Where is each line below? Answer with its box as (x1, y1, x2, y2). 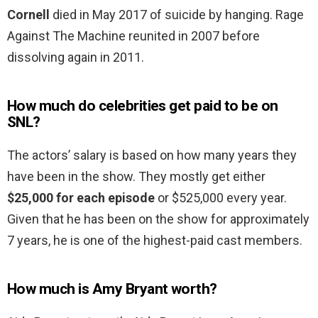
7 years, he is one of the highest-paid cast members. (7, 233, 302, 248)
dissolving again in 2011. (7, 50, 144, 65)
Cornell (7, 7, 50, 23)
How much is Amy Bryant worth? (7, 280, 217, 298)
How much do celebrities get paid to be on (7, 97, 278, 115)
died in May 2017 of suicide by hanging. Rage (50, 7, 304, 23)
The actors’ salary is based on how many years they (7, 148, 297, 163)
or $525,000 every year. (155, 190, 287, 206)
